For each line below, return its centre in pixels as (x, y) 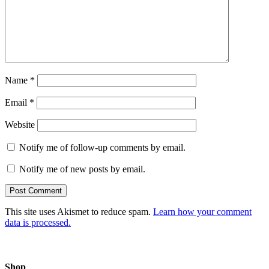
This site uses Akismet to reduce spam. (79, 212)
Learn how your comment (202, 212)
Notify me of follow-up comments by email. (102, 148)
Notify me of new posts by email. (82, 169)
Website (20, 125)
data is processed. (38, 223)
